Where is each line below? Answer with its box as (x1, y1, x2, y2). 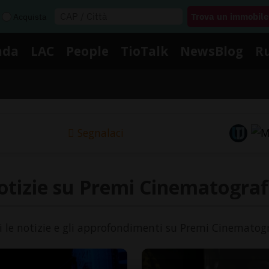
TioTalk (121, 42, 168, 59)
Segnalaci (77, 125, 124, 141)
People (66, 42, 109, 59)
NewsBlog (180, 42, 243, 59)
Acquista (13, 11, 46, 22)
